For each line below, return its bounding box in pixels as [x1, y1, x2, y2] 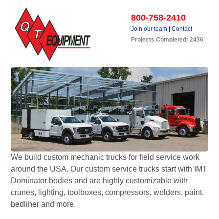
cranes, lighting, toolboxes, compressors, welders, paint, [11, 188, 204, 197]
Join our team [131, 25, 167, 32]
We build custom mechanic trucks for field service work [11, 153, 199, 162]
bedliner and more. [11, 200, 76, 209]
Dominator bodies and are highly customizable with [11, 176, 188, 185]
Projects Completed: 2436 [131, 36, 203, 43]
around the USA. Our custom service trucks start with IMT [11, 165, 207, 174]
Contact [172, 25, 192, 32]
